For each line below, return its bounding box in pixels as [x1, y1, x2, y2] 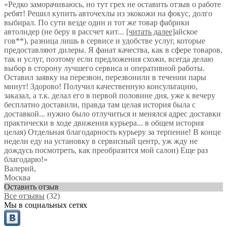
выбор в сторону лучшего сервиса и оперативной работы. [4, 64, 205, 72]
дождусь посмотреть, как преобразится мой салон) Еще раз [4, 146, 208, 155]
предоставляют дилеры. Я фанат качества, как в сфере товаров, [4, 46, 222, 54]
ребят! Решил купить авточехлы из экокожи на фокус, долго [4, 9, 212, 18]
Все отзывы [4, 192, 45, 200]
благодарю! [4, 155, 44, 164]
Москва [4, 173, 30, 182]
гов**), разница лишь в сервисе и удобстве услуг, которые [4, 36, 205, 45]
